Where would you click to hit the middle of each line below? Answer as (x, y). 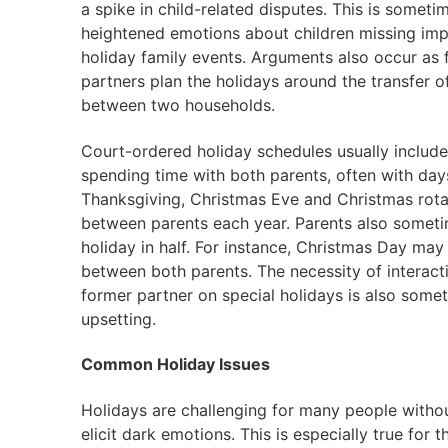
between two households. (177, 105)
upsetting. (118, 318)
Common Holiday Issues (175, 364)
